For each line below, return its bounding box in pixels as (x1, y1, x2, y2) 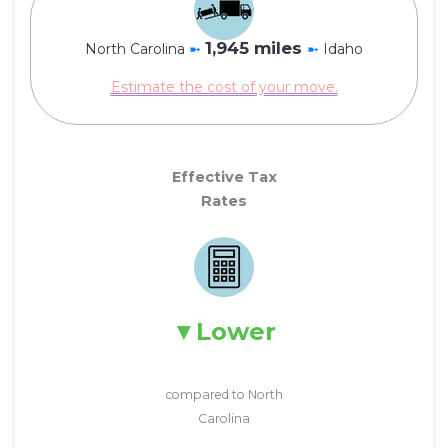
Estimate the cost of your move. (110, 78, 338, 97)
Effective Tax (171, 168, 277, 187)
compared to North (165, 386, 283, 402)
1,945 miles (205, 37, 307, 58)
